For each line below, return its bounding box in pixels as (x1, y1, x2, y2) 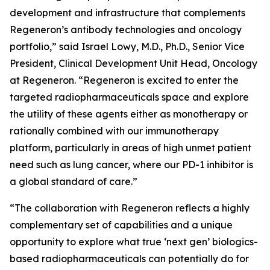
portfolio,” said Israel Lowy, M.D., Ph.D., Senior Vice (10, 40, 245, 52)
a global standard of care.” (10, 175, 137, 187)
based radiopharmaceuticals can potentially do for (10, 253, 249, 265)
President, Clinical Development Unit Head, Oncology (10, 57, 257, 69)
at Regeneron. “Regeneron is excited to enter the (10, 74, 239, 86)
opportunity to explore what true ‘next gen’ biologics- (10, 236, 258, 248)
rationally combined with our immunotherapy (10, 125, 219, 137)
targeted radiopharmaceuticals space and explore (10, 91, 249, 103)
